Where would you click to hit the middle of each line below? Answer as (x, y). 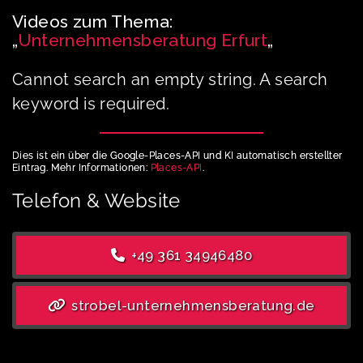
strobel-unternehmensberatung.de (191, 305)
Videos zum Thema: (93, 21)
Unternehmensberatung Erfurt (143, 40)
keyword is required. (91, 103)
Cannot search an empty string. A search (170, 79)
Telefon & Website (96, 200)
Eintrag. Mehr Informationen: (81, 167)
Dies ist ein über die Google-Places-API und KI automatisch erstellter (177, 155)
